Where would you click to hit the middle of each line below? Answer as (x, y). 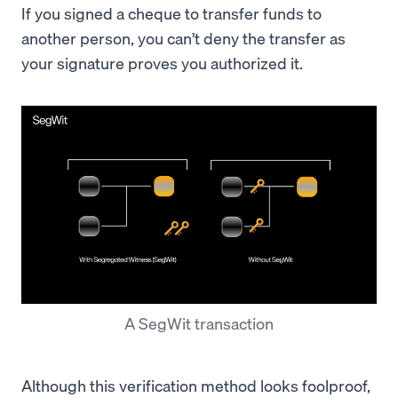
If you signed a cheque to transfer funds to (171, 13)
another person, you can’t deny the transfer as (183, 38)
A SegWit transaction (199, 322)
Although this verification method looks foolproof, (196, 385)
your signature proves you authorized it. (162, 63)
